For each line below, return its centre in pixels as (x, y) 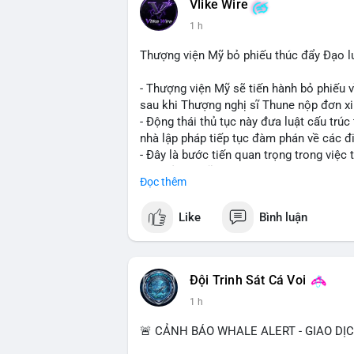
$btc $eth (164, 238)
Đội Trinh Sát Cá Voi (248, 281)
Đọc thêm (163, 182)
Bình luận (283, 217)
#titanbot (211, 271)
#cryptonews (262, 205)
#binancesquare (182, 205)
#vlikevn (162, 271)
